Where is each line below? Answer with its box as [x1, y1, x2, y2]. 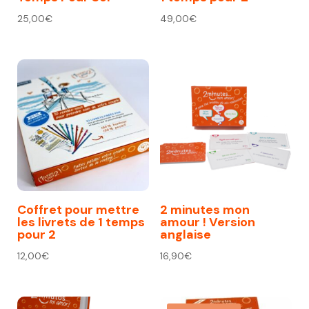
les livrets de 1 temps [17, 214, 145, 231]
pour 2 [17, 226, 56, 243]
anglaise [159, 226, 211, 243]
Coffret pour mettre [17, 201, 139, 219]
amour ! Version [159, 214, 255, 231]
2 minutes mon [159, 201, 250, 219]
